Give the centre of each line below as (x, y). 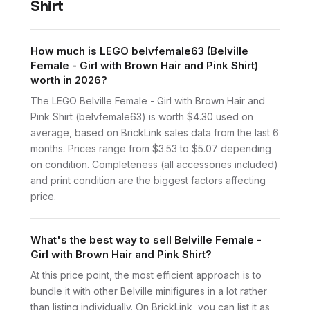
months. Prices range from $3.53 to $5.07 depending (151, 148)
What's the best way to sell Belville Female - (146, 239)
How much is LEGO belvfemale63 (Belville (139, 51)
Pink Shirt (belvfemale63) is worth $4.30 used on (142, 116)
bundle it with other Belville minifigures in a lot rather (149, 291)
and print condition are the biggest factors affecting (148, 180)
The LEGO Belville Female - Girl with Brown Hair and (148, 100)
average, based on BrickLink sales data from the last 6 (155, 132)
